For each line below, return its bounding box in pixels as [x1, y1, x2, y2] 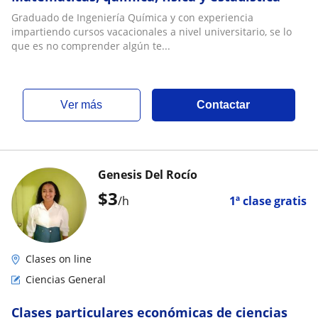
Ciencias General [26, 273, 106, 286]
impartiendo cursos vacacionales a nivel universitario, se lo [11, 25, 292, 38]
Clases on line [26, 252, 92, 265]
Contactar [197, 99, 251, 111]
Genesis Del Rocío [98, 167, 197, 182]
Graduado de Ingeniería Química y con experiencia [11, 11, 253, 24]
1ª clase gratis [229, 193, 307, 209]
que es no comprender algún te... [11, 39, 170, 53]
